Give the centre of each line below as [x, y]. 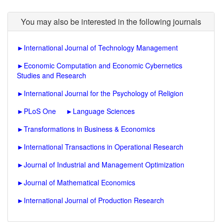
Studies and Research [52, 75]
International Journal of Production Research [94, 200]
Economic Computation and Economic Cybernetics [103, 65]
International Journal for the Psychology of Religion [104, 93]
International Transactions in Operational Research [104, 147]
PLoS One [40, 111]
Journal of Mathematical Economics [80, 182]
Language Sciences [104, 111]
